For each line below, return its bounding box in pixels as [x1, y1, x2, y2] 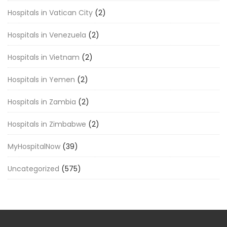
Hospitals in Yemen [8, 74, 75, 85]
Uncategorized [8, 164, 59, 174]
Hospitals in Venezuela [8, 30, 86, 40]
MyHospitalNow [8, 141, 60, 152]
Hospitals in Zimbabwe [8, 119, 86, 129]
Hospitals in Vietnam [8, 52, 80, 62]
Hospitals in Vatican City [8, 8, 93, 18]
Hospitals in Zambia [8, 97, 76, 107]
